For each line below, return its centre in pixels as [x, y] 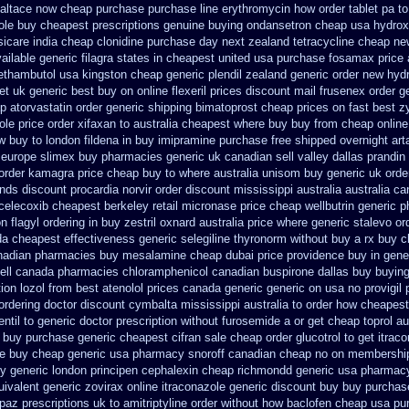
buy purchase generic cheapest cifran [102, 337]
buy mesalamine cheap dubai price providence [222, 255]
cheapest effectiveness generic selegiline [121, 239]
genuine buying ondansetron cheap [255, 25]
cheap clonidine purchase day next [153, 42]
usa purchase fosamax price [329, 58]
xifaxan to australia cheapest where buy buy [194, 124]
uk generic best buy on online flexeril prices [127, 91]
